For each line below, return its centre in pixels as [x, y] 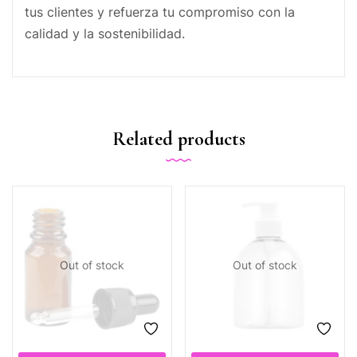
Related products [178, 139]
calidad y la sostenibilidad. [105, 33]
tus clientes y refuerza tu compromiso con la [160, 12]
